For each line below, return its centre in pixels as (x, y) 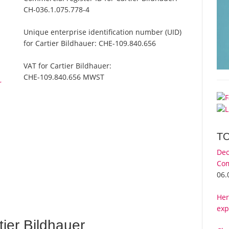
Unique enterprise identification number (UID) (103, 32)
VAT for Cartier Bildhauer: (68, 66)
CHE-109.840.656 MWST (64, 77)
